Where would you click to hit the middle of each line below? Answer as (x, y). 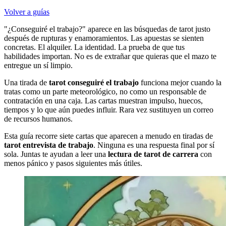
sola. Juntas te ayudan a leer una (56, 154)
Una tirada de (26, 82)
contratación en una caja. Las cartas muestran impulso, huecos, (103, 100)
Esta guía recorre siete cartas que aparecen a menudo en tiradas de (108, 136)
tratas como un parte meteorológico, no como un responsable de (105, 91)
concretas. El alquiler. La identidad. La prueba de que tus (94, 47)
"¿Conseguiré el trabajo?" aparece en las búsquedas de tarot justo (107, 29)
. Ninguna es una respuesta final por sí (154, 145)
